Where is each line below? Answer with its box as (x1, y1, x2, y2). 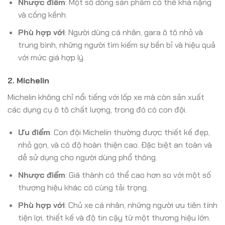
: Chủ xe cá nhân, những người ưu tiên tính (64, 199, 217, 210)
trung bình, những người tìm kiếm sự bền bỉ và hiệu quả (18, 39, 215, 50)
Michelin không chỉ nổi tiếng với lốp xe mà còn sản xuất (8, 91, 204, 102)
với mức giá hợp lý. (18, 52, 85, 63)
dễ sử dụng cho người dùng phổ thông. (18, 152, 157, 163)
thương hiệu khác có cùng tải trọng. (18, 182, 148, 193)
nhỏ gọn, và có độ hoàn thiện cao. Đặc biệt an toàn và (18, 140, 212, 151)
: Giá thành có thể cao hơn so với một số (65, 170, 211, 181)
